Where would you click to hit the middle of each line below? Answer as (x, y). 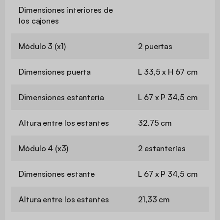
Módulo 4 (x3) (43, 148)
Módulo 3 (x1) (42, 46)
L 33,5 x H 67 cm (168, 71)
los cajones (39, 20)
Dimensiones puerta (55, 71)
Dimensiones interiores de (66, 10)
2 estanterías (162, 148)
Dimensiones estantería (61, 97)
